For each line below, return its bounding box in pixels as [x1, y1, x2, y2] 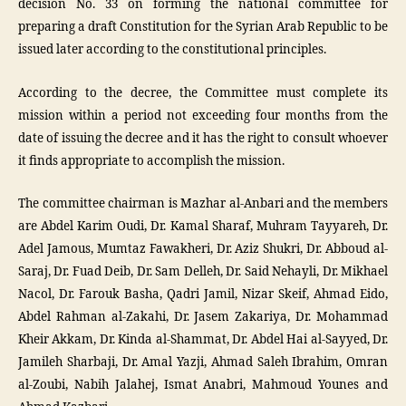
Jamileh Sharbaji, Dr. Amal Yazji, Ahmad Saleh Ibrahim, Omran [18, 355, 388, 370]
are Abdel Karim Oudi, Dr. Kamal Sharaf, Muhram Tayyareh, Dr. [18, 219, 388, 234]
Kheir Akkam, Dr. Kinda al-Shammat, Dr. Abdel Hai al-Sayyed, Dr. [18, 333, 388, 347]
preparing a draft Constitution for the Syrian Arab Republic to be [18, 20, 388, 34]
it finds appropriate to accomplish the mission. [18, 153, 285, 169]
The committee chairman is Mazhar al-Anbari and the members [18, 197, 388, 211]
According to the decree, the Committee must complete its [18, 85, 388, 101]
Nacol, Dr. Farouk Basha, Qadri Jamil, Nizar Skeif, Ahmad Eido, [18, 287, 388, 302]
